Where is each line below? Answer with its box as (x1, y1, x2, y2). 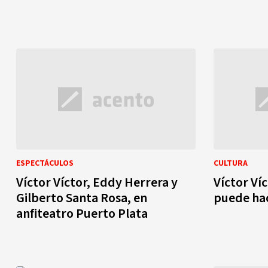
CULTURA (214, 157, 248, 169)
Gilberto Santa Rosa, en (16, 188, 147, 208)
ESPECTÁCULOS (16, 157, 74, 169)
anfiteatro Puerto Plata (16, 204, 148, 223)
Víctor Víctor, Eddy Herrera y (16, 173, 178, 192)
